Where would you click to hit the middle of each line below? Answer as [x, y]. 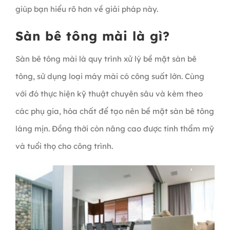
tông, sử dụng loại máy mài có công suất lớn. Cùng [110, 76]
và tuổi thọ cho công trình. [65, 146]
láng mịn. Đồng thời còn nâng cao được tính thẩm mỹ [114, 128]
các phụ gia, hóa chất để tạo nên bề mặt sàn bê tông [114, 111]
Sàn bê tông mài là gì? [92, 36]
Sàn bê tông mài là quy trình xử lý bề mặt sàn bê [106, 59]
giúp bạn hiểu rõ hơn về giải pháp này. [88, 9]
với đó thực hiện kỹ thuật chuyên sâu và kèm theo [109, 93]
